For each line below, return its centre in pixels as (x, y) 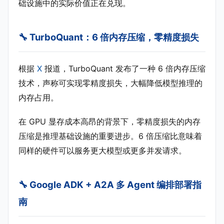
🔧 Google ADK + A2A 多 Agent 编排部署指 (110, 185)
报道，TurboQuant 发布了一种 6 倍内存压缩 (124, 68)
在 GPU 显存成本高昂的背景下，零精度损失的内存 (109, 122)
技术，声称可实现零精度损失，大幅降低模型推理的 (110, 83)
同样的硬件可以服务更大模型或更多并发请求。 (102, 151)
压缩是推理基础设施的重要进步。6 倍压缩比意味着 (110, 136)
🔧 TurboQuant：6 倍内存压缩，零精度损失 (109, 37)
